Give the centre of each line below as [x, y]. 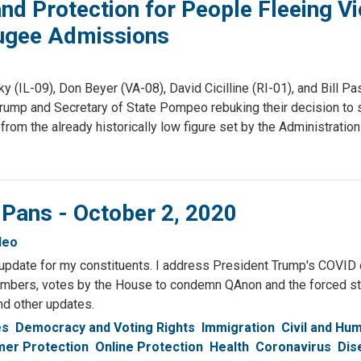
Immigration [238, 328]
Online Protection [149, 347]
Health [229, 347]
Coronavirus [293, 347]
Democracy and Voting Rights [105, 328]
